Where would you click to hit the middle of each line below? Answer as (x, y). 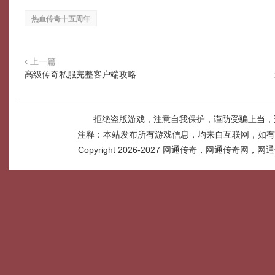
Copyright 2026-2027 (120, 150)
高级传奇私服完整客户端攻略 (80, 75)
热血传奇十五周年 (61, 19)
